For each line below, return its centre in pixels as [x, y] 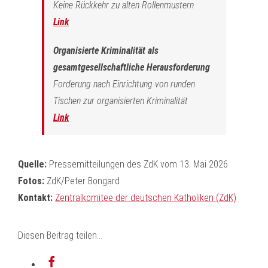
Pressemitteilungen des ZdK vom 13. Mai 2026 [137, 164]
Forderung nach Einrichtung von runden [124, 84]
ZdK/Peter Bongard [82, 181]
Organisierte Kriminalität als [106, 51]
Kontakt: [35, 198]
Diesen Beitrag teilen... [60, 235]
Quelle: [32, 164]
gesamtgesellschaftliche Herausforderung [132, 67]
